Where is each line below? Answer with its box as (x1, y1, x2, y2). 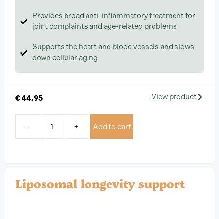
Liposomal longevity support (15, 175, 185, 192)
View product (152, 92, 197, 101)
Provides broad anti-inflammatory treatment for (32, 11, 195, 20)
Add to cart (93, 122, 131, 131)
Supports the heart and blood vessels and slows (32, 42, 194, 51)
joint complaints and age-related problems (32, 22, 177, 31)
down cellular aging (32, 53, 98, 62)
